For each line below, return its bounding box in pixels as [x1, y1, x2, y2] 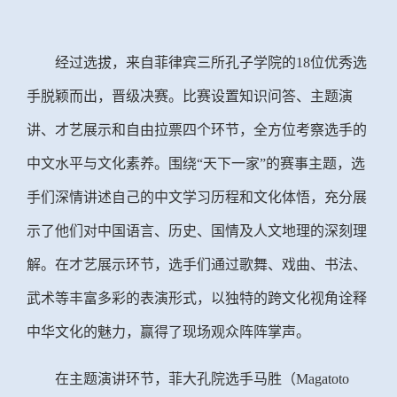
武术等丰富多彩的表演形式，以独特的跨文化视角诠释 [27, 290, 367, 306]
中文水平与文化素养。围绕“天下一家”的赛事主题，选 [27, 155, 365, 171]
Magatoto [296, 370, 349, 386]
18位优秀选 [296, 54, 367, 70]
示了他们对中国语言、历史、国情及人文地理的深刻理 [27, 222, 367, 238]
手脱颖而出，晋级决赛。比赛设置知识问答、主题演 [27, 88, 353, 104]
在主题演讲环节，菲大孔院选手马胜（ [55, 370, 296, 386]
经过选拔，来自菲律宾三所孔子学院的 [55, 54, 296, 70]
